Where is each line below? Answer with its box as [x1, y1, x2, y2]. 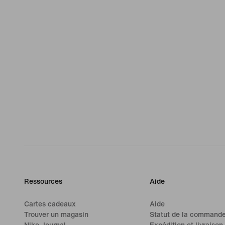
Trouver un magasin [24, 210, 88, 218]
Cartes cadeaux [24, 200, 76, 208]
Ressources [24, 177, 62, 185]
